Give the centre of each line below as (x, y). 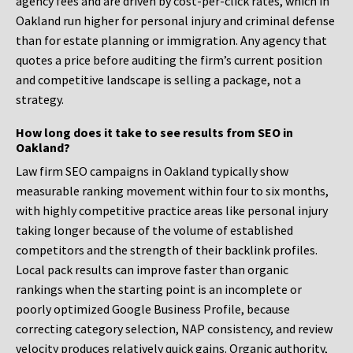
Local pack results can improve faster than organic (152, 270)
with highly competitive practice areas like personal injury (172, 211)
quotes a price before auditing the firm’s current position (169, 60)
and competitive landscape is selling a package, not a (158, 80)
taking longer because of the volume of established (154, 230)
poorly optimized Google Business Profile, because (153, 309)
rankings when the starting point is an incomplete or (159, 290)
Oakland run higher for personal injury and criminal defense (175, 21)
